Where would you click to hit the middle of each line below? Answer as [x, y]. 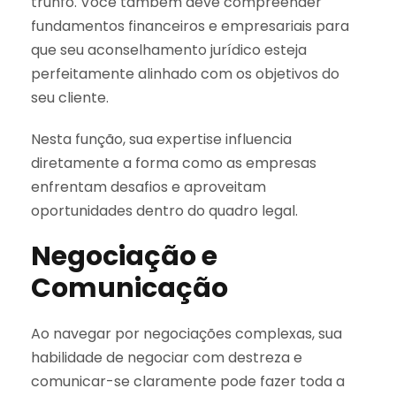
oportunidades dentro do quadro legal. [164, 210]
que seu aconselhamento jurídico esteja [169, 49]
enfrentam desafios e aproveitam [148, 187]
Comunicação [129, 288]
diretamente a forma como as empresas [174, 163]
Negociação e [124, 256]
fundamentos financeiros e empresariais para [190, 26]
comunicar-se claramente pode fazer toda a [188, 381]
